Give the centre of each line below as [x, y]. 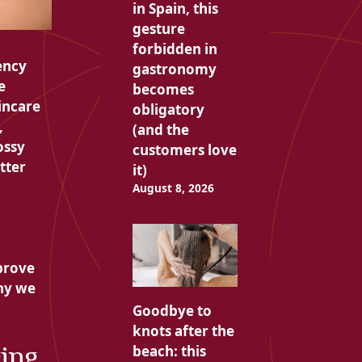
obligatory [168, 110]
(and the [160, 130]
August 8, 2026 [173, 188]
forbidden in [175, 49]
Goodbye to [172, 311]
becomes [163, 90]
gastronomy [174, 69]
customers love [184, 150]
